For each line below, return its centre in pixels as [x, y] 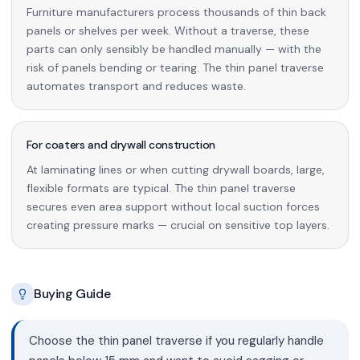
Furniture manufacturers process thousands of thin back [176, 12]
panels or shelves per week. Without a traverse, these [168, 30]
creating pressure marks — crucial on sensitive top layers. [178, 225]
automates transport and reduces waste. [136, 86]
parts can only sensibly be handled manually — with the [174, 49]
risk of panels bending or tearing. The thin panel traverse [175, 67]
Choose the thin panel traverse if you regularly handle [176, 340]
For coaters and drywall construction [121, 144]
